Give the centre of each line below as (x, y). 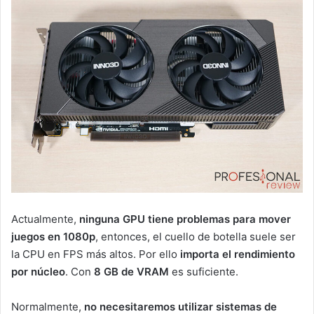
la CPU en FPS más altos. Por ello (96, 254)
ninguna (100, 219)
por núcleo (38, 272)
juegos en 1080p (53, 237)
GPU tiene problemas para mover (207, 219)
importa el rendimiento (238, 254)
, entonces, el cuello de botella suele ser (196, 237)
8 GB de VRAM (131, 272)
